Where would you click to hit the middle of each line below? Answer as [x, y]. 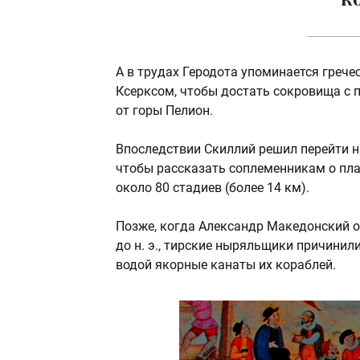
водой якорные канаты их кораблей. [226, 265]
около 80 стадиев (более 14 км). [213, 188]
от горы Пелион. [164, 111]
